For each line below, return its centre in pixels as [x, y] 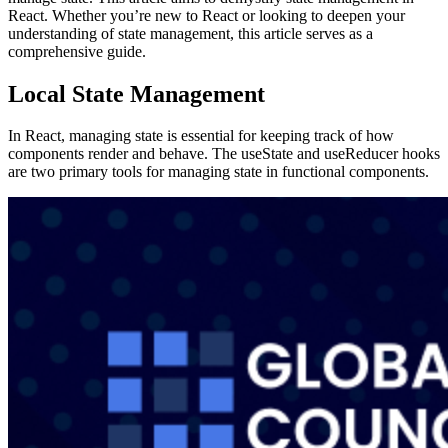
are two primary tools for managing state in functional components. [218, 172]
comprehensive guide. [79, 51]
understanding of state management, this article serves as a [190, 33]
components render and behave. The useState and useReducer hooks [224, 154]
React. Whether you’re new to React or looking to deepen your [206, 15]
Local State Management [136, 93]
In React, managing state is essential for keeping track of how [201, 136]
